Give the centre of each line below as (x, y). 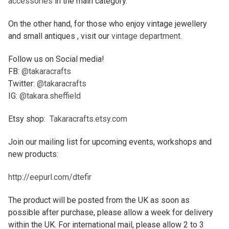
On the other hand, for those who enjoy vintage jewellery (108, 24)
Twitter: (22, 83)
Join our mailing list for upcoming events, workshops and (110, 142)
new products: (33, 154)
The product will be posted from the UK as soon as (99, 200)
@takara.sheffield (50, 96)
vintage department (146, 36)
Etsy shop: (29, 119)
